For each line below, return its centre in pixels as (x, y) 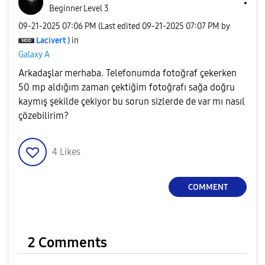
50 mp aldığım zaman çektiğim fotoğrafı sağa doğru (127, 87)
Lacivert (51, 40)
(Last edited (120, 26)
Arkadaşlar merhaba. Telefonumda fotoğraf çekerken (127, 73)
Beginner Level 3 (79, 9)
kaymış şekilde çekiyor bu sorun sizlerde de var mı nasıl (132, 101)
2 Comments (67, 243)
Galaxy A (34, 54)
